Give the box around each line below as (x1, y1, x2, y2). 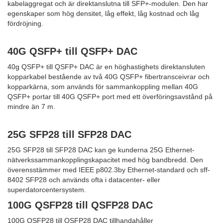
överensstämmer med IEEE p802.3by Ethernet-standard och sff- (7, 165, 210, 174)
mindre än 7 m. (7, 102, 55, 111)
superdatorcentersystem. (7, 185, 86, 194)
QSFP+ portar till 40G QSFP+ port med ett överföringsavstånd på (7, 92, 213, 101)
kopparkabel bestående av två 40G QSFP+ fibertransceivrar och (7, 72, 210, 81)
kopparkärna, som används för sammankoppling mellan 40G (7, 82, 198, 91)
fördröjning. (7, 19, 43, 27)
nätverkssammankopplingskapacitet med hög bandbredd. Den (7, 155, 203, 164)
